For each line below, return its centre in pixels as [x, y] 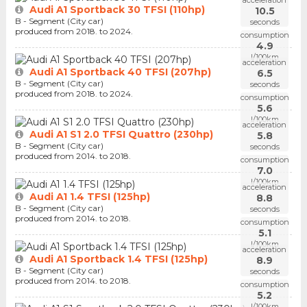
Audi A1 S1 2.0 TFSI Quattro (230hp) [121, 135]
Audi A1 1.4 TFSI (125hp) [89, 197]
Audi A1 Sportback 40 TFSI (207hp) [120, 72]
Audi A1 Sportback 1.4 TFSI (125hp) [118, 259]
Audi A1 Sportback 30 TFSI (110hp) [117, 9]
